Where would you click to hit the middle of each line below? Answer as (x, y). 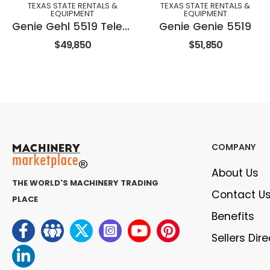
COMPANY (234, 147)
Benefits (233, 217)
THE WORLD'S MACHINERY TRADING (85, 183)
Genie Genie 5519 (206, 27)
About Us (235, 173)
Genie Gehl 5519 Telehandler (126, 27)
